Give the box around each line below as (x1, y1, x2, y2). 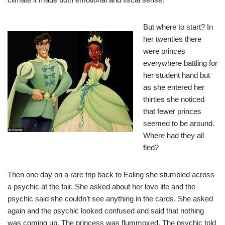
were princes (143, 47, 185, 56)
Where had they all (143, 131, 204, 140)
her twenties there (143, 35, 201, 44)
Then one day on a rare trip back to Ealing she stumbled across (8, 170, 214, 179)
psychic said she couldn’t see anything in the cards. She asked (8, 194, 213, 203)
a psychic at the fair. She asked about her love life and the (8, 182, 195, 191)
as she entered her (143, 83, 204, 92)
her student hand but (143, 71, 210, 80)
